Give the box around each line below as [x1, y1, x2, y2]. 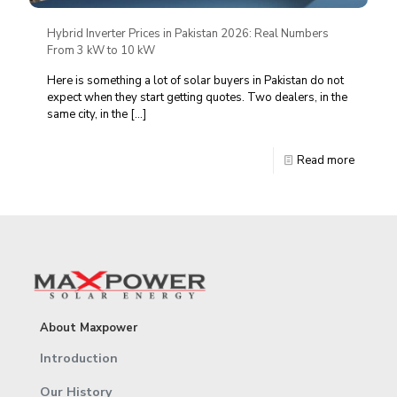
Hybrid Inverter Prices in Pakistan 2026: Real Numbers [47, 25, 329, 42]
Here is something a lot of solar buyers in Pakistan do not [47, 72, 344, 89]
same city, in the [47, 105, 128, 122]
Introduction [40, 350, 118, 368]
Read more [297, 152, 354, 168]
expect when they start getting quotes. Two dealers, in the [47, 89, 347, 105]
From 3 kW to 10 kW [47, 42, 155, 58]
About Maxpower [40, 320, 137, 337]
